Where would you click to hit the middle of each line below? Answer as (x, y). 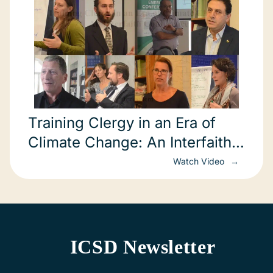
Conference (69, 162)
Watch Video (200, 161)
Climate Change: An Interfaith (130, 142)
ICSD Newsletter (143, 247)
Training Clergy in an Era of (122, 123)
